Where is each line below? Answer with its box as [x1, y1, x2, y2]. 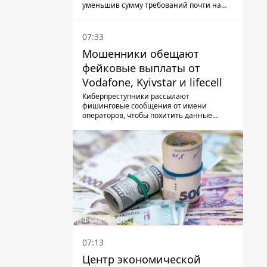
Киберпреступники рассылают [82, 91, 190, 101]
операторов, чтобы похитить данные [82, 110, 212, 120]
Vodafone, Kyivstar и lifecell [82, 74, 222, 89]
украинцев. [82, 119, 122, 130]
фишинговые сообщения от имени [82, 100, 207, 111]
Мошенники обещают [82, 46, 199, 61]
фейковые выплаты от [82, 60, 200, 75]
